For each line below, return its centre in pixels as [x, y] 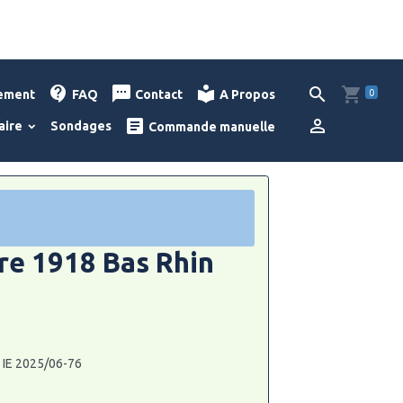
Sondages [81, 126]
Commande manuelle [211, 127]
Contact [158, 94]
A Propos [246, 94]
